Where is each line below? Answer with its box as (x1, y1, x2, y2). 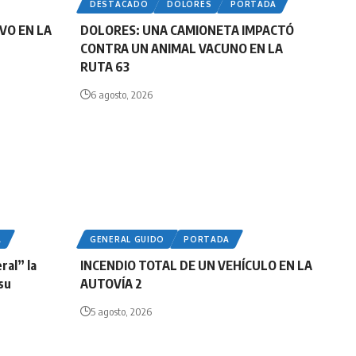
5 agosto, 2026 (91, 305, 152, 319)
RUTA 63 (80, 59, 130, 75)
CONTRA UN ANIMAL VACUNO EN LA (80, 41, 283, 57)
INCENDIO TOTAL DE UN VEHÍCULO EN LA (80, 257, 312, 274)
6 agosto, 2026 (91, 88, 153, 102)
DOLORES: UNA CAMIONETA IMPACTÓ (80, 22, 294, 39)
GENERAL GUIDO (90, 234, 165, 245)
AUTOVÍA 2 (80, 276, 145, 292)
